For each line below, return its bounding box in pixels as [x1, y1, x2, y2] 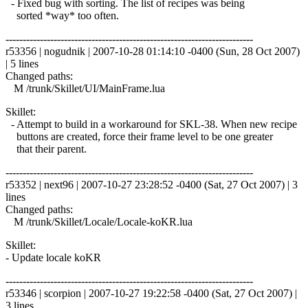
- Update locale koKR [5, 251, 101, 263]
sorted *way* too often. [5, 9, 119, 21]
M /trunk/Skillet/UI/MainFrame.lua [5, 82, 165, 94]
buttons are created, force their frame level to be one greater [5, 130, 273, 142]
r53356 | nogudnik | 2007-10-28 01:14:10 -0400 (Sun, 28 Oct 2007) [5, 45, 300, 57]
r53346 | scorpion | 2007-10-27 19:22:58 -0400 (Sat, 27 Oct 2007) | [5, 287, 297, 299]
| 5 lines [5, 57, 38, 69]
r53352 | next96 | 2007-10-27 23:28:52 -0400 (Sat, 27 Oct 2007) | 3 [5, 178, 298, 190]
